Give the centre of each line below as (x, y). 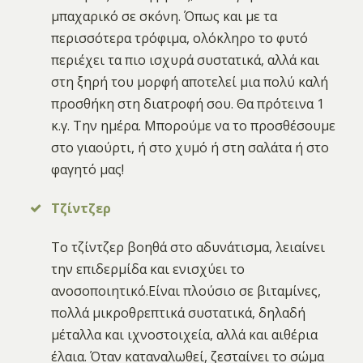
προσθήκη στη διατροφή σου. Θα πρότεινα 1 (188, 103)
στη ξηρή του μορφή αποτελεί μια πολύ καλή (190, 81)
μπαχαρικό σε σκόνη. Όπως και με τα (164, 16)
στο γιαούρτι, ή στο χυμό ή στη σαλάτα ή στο (190, 147)
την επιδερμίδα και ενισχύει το (148, 269)
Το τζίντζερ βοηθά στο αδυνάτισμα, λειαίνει (188, 248)
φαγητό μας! (88, 169)
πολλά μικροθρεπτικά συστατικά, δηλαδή (179, 313)
